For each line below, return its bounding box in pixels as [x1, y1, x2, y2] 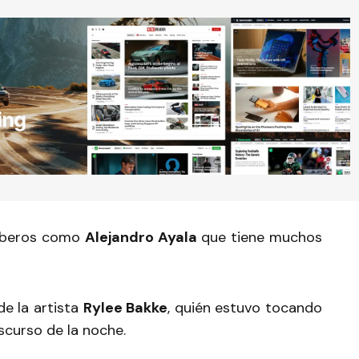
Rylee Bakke [83, 298, 168, 318]
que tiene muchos [196, 228, 323, 248]
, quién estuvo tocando [167, 298, 323, 318]
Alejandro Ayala [84, 228, 197, 248]
